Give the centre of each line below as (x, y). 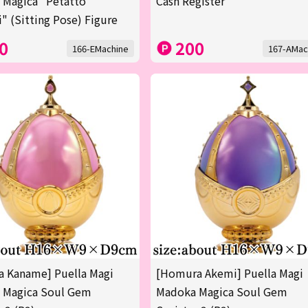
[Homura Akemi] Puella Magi (230, 273)
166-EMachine (101, 48)
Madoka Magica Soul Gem (222, 292)
